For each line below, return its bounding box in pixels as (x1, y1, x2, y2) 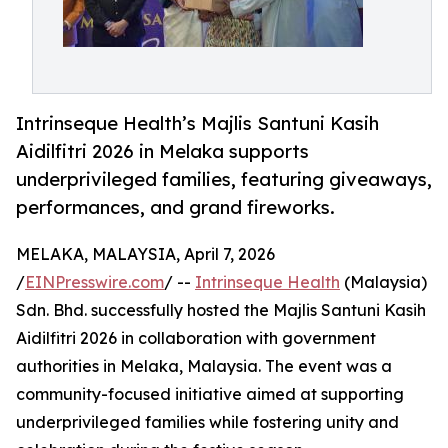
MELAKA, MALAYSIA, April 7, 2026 (16, 244, 275, 265)
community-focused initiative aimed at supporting (16, 384, 404, 405)
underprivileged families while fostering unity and (16, 412, 399, 433)
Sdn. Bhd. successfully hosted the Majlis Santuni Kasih (16, 300, 426, 321)
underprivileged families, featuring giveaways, (16, 168, 432, 191)
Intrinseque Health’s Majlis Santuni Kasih (16, 112, 379, 135)
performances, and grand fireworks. (16, 196, 335, 219)
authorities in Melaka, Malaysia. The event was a (16, 356, 392, 377)
